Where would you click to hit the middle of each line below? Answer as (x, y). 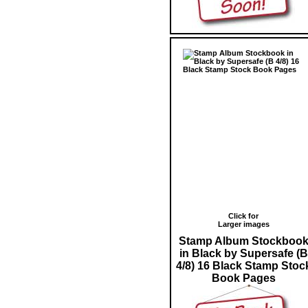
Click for (243, 216)
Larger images (243, 224)
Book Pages (243, 278)
